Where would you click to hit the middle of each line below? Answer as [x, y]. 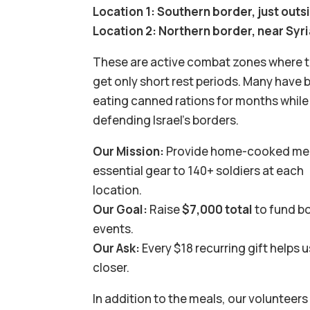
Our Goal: [120, 209]
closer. [111, 267]
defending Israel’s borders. [166, 120]
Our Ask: [117, 248]
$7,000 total [218, 209]
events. [113, 228]
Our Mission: [129, 151]
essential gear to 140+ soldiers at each [199, 170]
